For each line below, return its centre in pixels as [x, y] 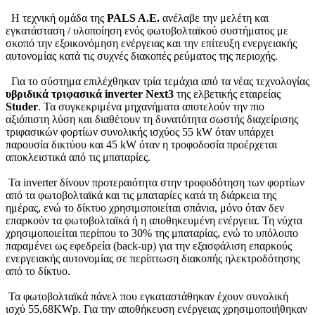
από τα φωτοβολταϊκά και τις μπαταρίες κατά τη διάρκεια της [141, 195]
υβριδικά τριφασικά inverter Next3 [90, 94]
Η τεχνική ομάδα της [56, 18]
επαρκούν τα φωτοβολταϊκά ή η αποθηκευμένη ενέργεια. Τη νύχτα [154, 221]
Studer [22, 107]
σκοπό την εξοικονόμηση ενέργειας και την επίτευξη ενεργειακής [151, 44]
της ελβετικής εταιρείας [227, 94]
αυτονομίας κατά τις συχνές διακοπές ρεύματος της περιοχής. [142, 56]
